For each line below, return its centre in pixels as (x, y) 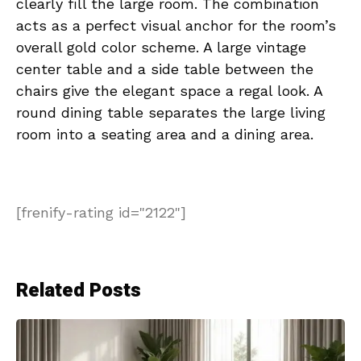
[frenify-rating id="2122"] (101, 212)
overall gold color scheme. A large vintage (161, 47)
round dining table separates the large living (171, 112)
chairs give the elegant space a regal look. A (169, 90)
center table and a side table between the (165, 68)
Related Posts (79, 290)
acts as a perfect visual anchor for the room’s (176, 25)
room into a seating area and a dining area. (165, 134)
